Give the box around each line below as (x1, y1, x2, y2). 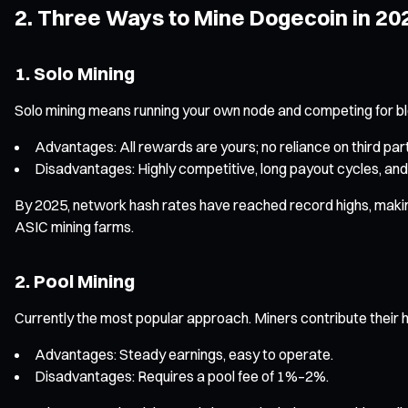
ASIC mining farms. (15, 217, 134, 236)
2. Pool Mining (15, 269, 135, 292)
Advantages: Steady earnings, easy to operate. (35, 344, 333, 363)
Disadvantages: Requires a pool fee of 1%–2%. (35, 366, 329, 385)
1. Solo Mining (15, 61, 135, 85)
